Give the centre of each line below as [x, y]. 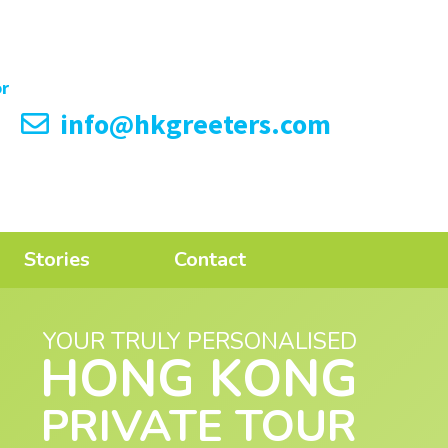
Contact [210, 260]
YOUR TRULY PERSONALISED [199, 342]
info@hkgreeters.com [192, 124]
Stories [56, 260]
